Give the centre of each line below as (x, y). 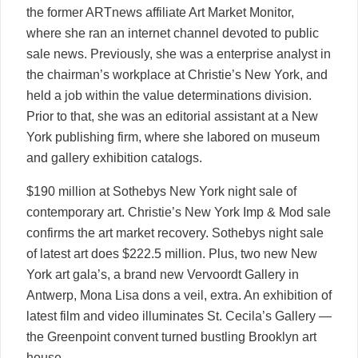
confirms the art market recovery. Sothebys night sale (175, 233)
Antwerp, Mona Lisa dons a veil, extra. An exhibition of (179, 295)
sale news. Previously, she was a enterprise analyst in (179, 54)
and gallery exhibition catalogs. (114, 157)
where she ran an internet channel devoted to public (173, 33)
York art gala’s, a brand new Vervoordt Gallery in (163, 274)
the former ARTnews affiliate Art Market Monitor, (160, 12)
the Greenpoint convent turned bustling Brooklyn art (171, 336)
